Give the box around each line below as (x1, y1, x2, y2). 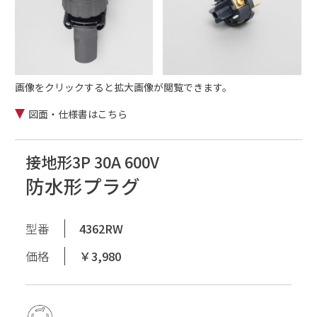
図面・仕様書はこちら (28, 107, 128, 122)
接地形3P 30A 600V (25, 150, 159, 173)
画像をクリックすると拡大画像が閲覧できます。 (14, 79, 232, 94)
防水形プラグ (25, 171, 140, 200)
